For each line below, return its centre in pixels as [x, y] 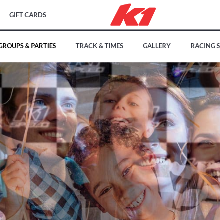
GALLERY [157, 46]
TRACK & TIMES [99, 46]
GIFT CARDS [28, 15]
